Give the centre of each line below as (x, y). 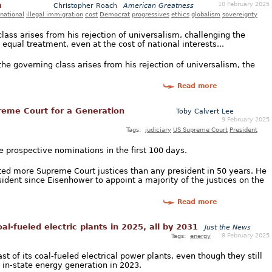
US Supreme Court (200, 130)
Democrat (115, 14)
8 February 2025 (246, 235)
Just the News (228, 227)
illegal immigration (55, 14)
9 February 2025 (246, 119)
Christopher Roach (87, 6)
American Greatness (158, 6)
